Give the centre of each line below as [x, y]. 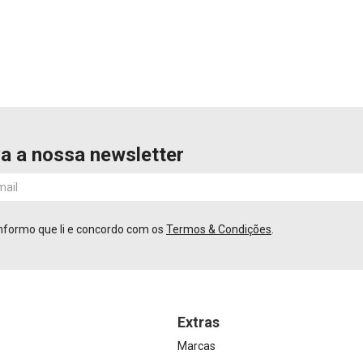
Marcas [196, 346]
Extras [198, 322]
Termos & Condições [219, 229]
